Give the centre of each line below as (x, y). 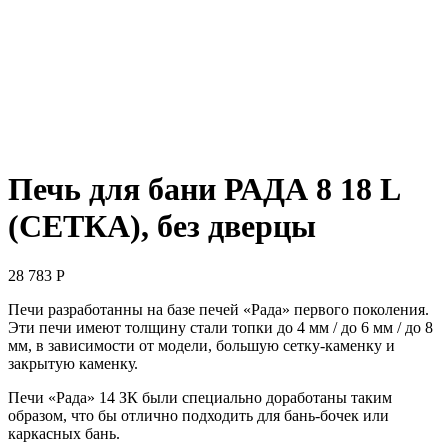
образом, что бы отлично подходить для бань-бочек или (198, 415)
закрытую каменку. (73, 363)
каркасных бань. (64, 433)
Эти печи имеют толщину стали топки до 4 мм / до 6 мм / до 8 (220, 327)
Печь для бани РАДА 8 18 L (203, 189)
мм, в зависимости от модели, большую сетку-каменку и (201, 345)
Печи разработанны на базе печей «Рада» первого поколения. (218, 309)
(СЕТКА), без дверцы (162, 226)
